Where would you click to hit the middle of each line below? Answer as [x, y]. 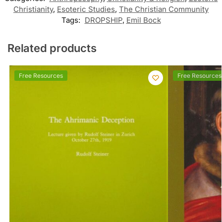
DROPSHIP [103, 20]
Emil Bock [143, 20]
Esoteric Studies [86, 9]
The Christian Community [164, 9]
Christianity [33, 9]
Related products [52, 48]
